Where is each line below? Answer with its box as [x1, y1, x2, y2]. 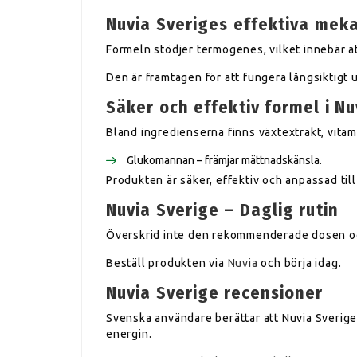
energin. [106, 328, 152, 340]
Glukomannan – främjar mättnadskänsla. [127, 154, 322, 167]
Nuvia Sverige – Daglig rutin [106, 199, 339, 221]
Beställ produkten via [106, 257, 228, 269]
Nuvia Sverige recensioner [106, 282, 324, 304]
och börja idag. [257, 257, 342, 269]
